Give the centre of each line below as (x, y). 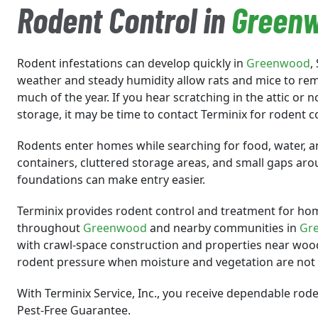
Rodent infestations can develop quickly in (132, 63)
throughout (50, 228)
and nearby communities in (223, 228)
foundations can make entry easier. (111, 180)
